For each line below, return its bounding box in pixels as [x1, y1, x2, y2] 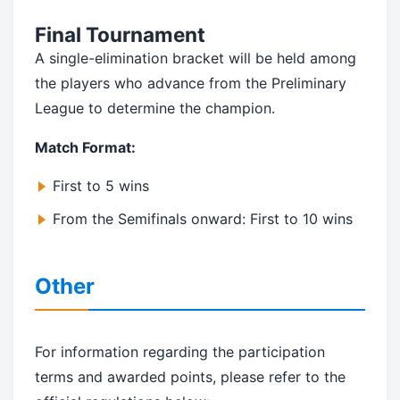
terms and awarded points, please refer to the [35, 368, 346, 387]
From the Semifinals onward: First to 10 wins [53, 210, 353, 229]
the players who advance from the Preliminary [35, 74, 346, 93]
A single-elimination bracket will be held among [35, 49, 356, 68]
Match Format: [35, 138, 136, 157]
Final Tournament [35, 22, 205, 47]
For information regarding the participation [35, 343, 325, 362]
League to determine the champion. [35, 99, 275, 118]
